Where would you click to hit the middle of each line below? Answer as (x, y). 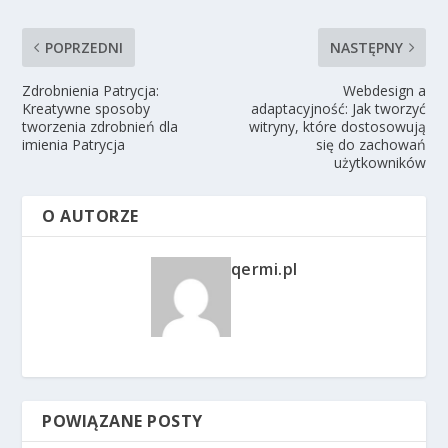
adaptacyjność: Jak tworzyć (338, 108)
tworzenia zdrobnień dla (100, 126)
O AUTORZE (90, 215)
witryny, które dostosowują (337, 126)
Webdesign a (384, 90)
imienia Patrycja (74, 144)
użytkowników (379, 162)
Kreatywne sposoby (86, 108)
